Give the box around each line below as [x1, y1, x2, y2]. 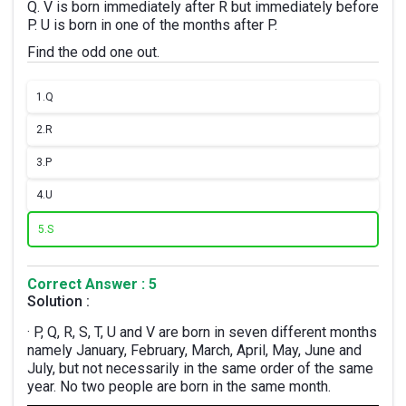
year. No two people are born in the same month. [27, 378, 331, 395]
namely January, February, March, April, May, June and [27, 342, 362, 359]
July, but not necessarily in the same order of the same [27, 360, 373, 377]
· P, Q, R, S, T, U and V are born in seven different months [27, 324, 377, 341]
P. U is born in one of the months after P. [27, 16, 277, 34]
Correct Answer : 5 [27, 275, 157, 293]
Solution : [27, 293, 90, 310]
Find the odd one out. [27, 43, 159, 61]
